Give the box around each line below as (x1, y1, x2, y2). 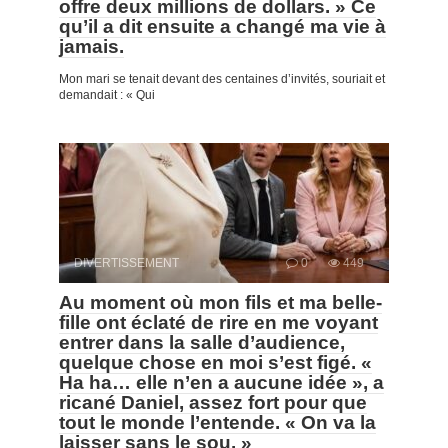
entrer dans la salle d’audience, (59, 331, 345, 353)
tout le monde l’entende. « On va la (59, 411, 376, 433)
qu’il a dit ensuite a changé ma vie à (59, 15, 386, 37)
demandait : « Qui (59, 87, 155, 102)
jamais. (59, 35, 124, 57)
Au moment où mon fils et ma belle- (59, 291, 382, 313)
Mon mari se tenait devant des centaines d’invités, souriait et (59, 71, 385, 86)
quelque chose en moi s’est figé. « (59, 351, 372, 373)
